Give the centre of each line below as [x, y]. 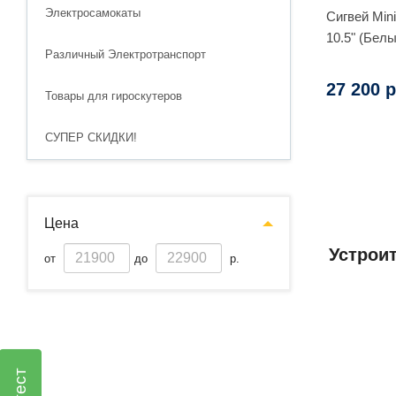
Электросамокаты [93, 13]
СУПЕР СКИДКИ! [91, 137]
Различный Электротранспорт [126, 54]
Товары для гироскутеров [114, 96]
